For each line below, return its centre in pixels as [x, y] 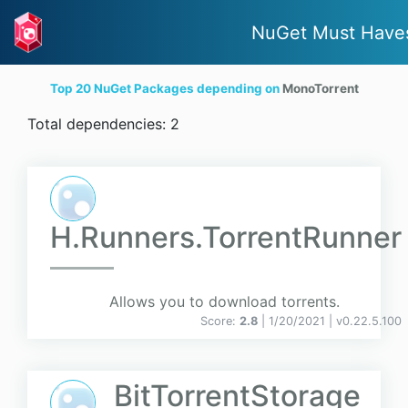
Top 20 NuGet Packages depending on [166, 89]
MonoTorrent [320, 89]
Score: [220, 321]
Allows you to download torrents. [224, 302]
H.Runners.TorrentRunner [226, 238]
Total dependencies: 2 [103, 124]
